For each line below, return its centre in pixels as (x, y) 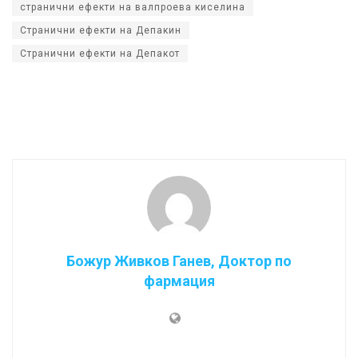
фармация (179, 281)
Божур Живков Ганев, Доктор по (179, 261)
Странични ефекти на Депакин (101, 31)
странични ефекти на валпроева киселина (133, 8)
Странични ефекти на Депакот (100, 54)
